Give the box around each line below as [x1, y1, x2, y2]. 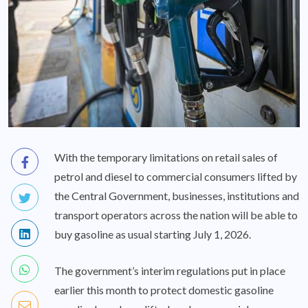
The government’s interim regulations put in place [54, 263, 285, 277]
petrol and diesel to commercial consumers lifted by [54, 169, 297, 183]
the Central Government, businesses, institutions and [54, 188, 299, 202]
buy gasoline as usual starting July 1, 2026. [54, 227, 251, 241]
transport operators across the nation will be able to [54, 208, 298, 221]
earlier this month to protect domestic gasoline [54, 283, 274, 296]
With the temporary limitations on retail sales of [54, 150, 278, 164]
